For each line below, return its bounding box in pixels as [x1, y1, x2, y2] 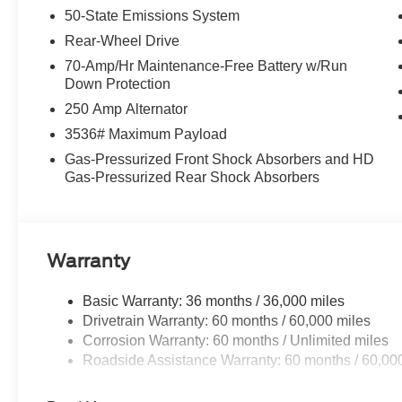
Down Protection [65, 75, 171, 92]
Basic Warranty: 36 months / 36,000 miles [83, 293, 345, 309]
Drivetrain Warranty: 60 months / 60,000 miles [83, 312, 371, 328]
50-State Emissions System [65, 7, 240, 23]
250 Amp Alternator [65, 100, 188, 117]
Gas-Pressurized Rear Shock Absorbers [65, 169, 320, 185]
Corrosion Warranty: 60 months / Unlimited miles [83, 332, 389, 348]
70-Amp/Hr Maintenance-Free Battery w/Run [65, 57, 348, 74]
